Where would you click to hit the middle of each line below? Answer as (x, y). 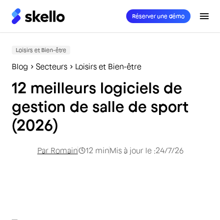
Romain (64, 150)
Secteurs (52, 66)
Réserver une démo (158, 16)
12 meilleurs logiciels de (97, 88)
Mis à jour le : (133, 150)
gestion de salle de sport (100, 106)
